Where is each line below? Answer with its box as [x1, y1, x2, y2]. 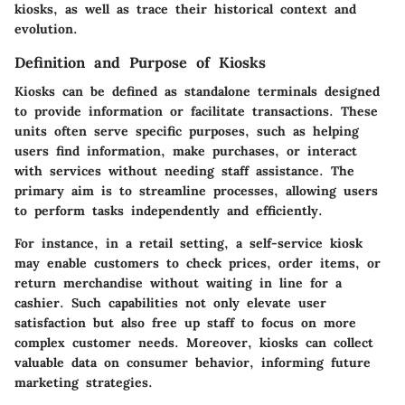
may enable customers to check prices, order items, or [14, 254, 381, 271]
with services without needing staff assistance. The [14, 162, 354, 179]
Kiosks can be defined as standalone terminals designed [14, 82, 380, 99]
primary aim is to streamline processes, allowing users [14, 182, 378, 199]
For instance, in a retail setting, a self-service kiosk [14, 234, 363, 251]
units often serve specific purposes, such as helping [14, 122, 359, 139]
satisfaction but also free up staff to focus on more [14, 314, 356, 331]
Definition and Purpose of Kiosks [14, 52, 266, 71]
